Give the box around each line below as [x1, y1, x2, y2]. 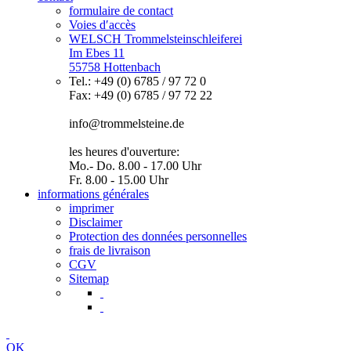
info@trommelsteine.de [69, 116, 184, 130]
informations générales [38, 186, 149, 201]
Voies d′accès [69, 17, 136, 31]
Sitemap [69, 271, 109, 285]
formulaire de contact [69, 3, 173, 17]
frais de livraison [69, 243, 150, 257]
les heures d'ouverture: [69, 144, 179, 158]
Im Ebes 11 [69, 45, 125, 60]
